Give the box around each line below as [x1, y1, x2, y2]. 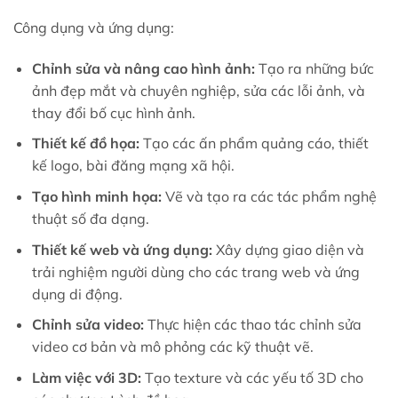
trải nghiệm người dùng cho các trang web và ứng [31, 262, 360, 281]
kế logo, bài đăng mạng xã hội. [31, 156, 238, 175]
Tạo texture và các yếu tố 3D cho [140, 368, 363, 386]
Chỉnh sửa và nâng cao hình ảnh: [31, 59, 255, 77]
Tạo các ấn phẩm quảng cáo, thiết [139, 134, 369, 153]
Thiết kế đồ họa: [31, 134, 139, 153]
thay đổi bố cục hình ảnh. [31, 103, 199, 122]
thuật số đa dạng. [31, 210, 153, 227]
